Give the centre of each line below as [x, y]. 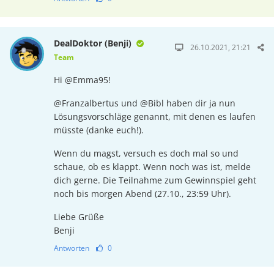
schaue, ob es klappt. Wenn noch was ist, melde [152, 167]
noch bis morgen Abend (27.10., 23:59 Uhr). [142, 194]
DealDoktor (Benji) [94, 43]
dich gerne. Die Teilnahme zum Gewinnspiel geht [155, 180]
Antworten [71, 248]
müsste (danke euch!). [98, 130]
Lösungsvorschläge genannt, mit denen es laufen [154, 117]
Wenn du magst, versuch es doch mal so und [146, 154]
